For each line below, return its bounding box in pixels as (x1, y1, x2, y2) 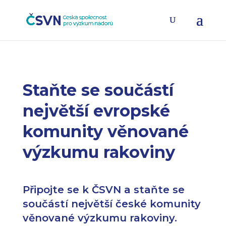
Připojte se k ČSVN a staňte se (22, 184, 185, 196)
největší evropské (22, 101, 170, 121)
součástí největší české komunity (22, 198, 201, 210)
